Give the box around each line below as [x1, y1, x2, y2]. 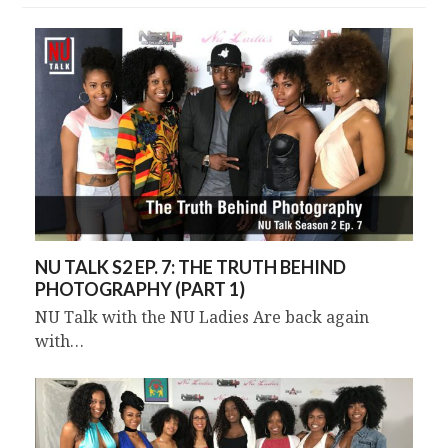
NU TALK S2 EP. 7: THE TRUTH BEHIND [34, 255, 346, 278]
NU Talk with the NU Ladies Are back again [34, 305, 369, 328]
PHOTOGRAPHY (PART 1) [34, 277, 245, 300]
